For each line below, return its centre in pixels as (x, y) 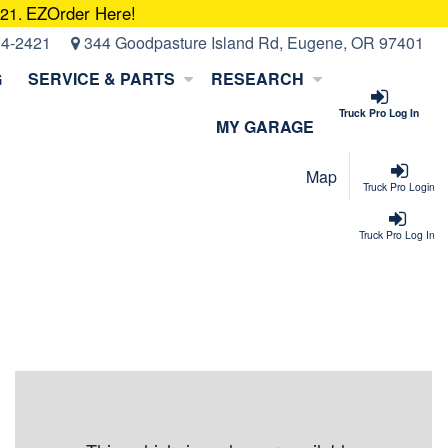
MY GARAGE (264, 126)
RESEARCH (257, 78)
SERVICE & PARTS (102, 78)
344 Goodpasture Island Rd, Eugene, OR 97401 (252, 42)
